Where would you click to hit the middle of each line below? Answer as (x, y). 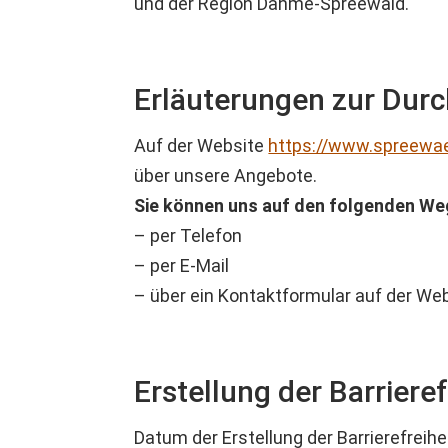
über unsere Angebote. (226, 176)
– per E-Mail (182, 266)
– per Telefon (188, 236)
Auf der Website (201, 146)
